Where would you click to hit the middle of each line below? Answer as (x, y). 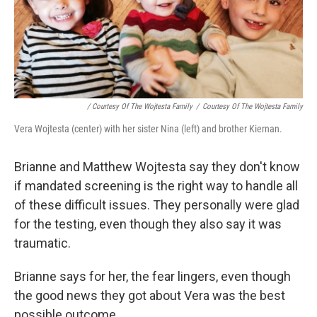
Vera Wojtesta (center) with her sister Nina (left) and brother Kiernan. (148, 129)
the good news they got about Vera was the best (150, 296)
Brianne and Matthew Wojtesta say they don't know (157, 167)
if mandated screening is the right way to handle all (156, 186)
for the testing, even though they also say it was (148, 224)
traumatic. (42, 243)
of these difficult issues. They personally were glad (157, 205)
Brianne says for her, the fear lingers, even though (152, 277)
